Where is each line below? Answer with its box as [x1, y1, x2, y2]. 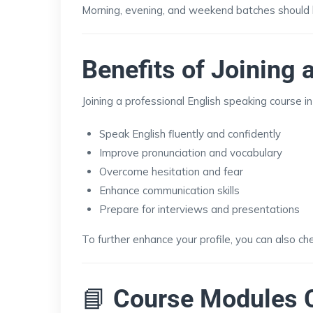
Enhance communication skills [99, 183, 240, 197]
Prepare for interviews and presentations [99, 202, 300, 216]
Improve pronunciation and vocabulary [99, 145, 282, 159]
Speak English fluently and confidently [99, 126, 281, 140]
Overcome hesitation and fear [99, 164, 243, 178]
